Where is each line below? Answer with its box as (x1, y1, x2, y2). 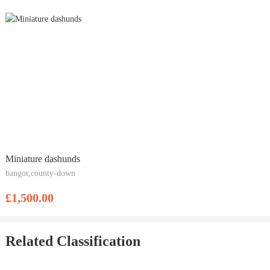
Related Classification (5, 233, 140, 249)
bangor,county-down (5, 168, 75, 178)
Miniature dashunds (5, 153, 80, 164)
